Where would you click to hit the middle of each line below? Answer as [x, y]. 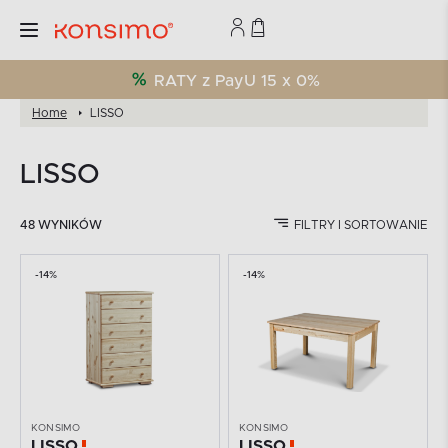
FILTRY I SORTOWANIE [360, 225]
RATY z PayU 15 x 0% [236, 81]
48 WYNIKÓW [61, 225]
